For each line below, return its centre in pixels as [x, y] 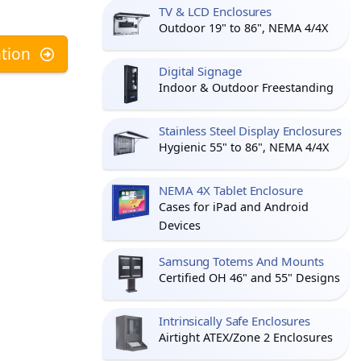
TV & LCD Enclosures [216, 11]
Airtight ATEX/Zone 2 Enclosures [246, 337]
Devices [180, 225]
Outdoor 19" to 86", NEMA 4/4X [243, 28]
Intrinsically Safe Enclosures [235, 321]
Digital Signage [200, 71]
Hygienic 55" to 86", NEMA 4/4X [244, 147]
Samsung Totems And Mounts [241, 261]
